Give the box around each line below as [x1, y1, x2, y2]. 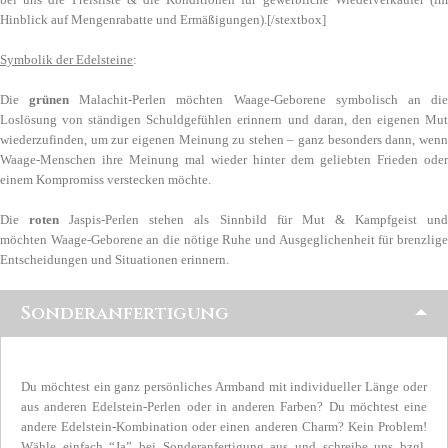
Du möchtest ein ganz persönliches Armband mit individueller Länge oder [21, 379, 427, 395]
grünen [29, 92, 80, 108]
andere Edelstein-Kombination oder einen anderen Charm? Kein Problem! [21, 419, 427, 435]
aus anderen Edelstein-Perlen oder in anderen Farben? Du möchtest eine [21, 399, 427, 415]
